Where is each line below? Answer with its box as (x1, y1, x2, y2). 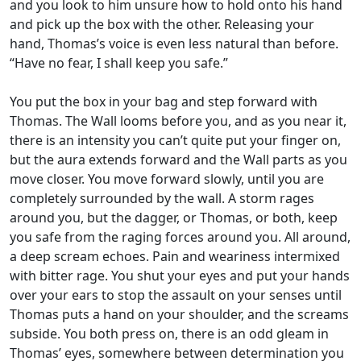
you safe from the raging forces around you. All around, (10, 228, 351, 246)
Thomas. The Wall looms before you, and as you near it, (10, 112, 346, 130)
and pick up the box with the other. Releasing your (10, 15, 314, 33)
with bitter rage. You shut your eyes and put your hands (10, 267, 350, 284)
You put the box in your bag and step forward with (10, 93, 317, 110)
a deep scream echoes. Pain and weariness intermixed (10, 247, 340, 265)
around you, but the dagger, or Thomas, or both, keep (10, 209, 338, 226)
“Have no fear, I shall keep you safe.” (10, 54, 228, 72)
